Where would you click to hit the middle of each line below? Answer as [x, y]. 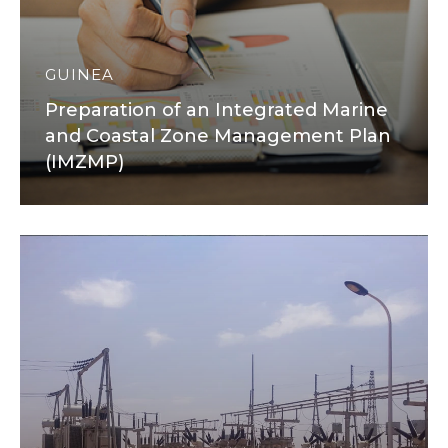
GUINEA [79, 74]
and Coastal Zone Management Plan [218, 136]
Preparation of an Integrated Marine [216, 110]
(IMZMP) [84, 162]
